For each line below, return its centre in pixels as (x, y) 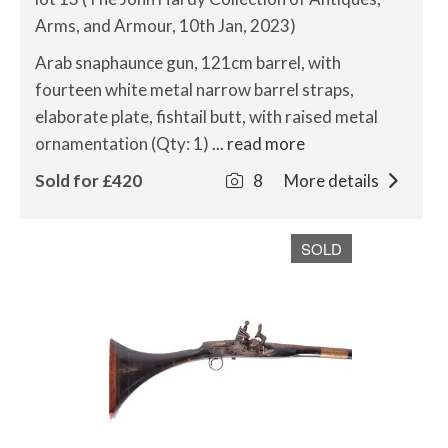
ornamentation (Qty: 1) (123, 143)
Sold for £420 (88, 180)
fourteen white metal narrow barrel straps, (194, 89)
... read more (258, 143)
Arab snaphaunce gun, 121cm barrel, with (188, 62)
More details (332, 180)
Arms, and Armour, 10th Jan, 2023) (165, 25)
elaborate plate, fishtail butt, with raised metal (206, 116)
